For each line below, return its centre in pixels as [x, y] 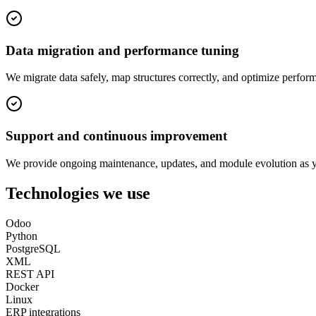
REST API [30, 274]
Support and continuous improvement [116, 136]
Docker [22, 286]
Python [22, 236]
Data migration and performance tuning [122, 50]
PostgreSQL [33, 248]
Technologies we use [78, 193]
